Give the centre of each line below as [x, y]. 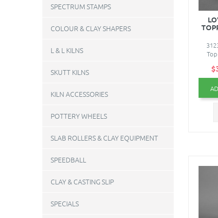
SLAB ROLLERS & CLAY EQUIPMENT [104, 138]
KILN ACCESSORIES [79, 94]
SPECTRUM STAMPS [81, 6]
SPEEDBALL [68, 160]
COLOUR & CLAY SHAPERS [91, 28]
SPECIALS [65, 203]
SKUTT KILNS [70, 72]
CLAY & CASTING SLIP [82, 182]
